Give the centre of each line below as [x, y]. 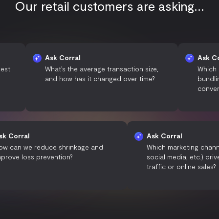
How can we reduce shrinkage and [74, 147]
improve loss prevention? [59, 156]
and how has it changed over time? [74, 78]
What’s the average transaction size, [76, 68]
